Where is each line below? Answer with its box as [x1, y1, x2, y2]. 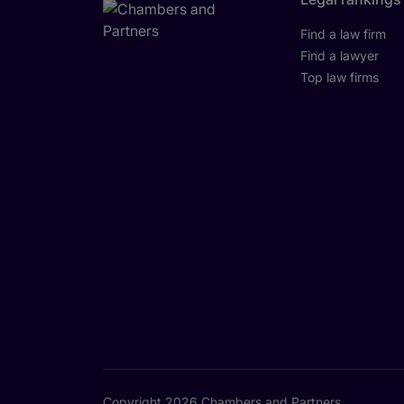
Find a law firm [300, 26, 387, 42]
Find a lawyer [300, 48, 380, 64]
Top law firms [300, 69, 380, 86]
